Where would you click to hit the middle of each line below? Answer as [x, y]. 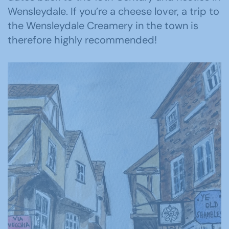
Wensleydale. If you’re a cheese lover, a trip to [113, 11]
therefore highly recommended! [82, 40]
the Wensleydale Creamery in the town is [103, 25]
